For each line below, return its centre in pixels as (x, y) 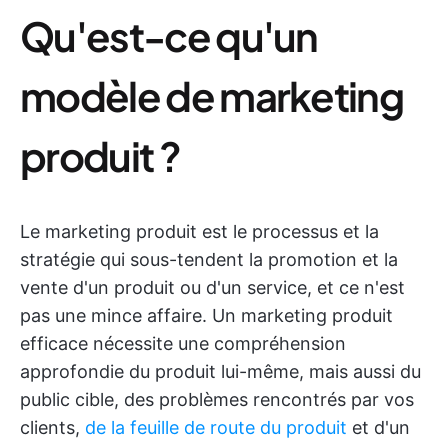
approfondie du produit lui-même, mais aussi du (220, 371)
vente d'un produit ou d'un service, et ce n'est (212, 287)
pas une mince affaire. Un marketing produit (206, 315)
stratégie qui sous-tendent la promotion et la (209, 259)
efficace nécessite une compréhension (183, 343)
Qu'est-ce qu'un (169, 35)
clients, (52, 427)
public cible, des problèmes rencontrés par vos (217, 399)
